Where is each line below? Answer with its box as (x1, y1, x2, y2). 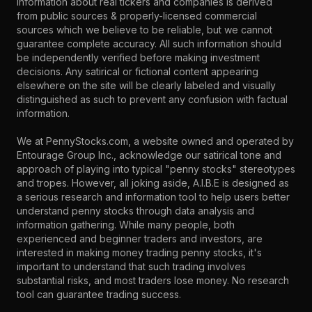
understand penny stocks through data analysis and (17, 205, 254, 217)
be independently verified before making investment (17, 52, 260, 63)
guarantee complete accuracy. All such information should (17, 38, 281, 49)
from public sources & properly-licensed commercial (17, 10, 257, 22)
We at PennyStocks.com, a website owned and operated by (17, 135, 294, 147)
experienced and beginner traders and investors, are (17, 233, 263, 244)
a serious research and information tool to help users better (17, 191, 290, 203)
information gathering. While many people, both (17, 219, 235, 231)
